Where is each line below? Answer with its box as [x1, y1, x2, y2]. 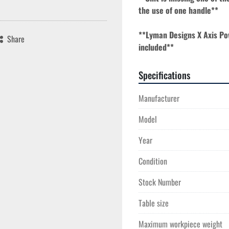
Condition [139, 155, 167, 167]
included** [139, 41, 174, 53]
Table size [139, 197, 169, 209]
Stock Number [139, 176, 181, 188]
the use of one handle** [139, 4, 218, 16]
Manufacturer [139, 92, 179, 104]
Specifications [139, 68, 190, 82]
